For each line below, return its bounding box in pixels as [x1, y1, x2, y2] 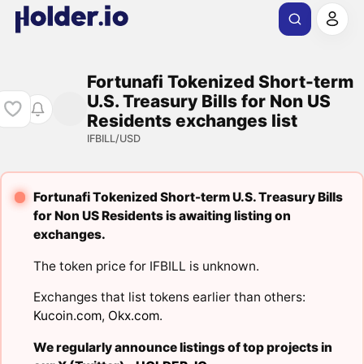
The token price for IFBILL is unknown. [32, 258, 259, 274]
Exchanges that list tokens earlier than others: [32, 289, 305, 305]
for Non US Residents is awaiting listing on [32, 208, 291, 224]
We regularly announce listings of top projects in [32, 339, 332, 355]
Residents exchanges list [86, 110, 297, 131]
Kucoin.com [32, 308, 102, 324]
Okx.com [107, 308, 159, 324]
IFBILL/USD [86, 132, 141, 145]
